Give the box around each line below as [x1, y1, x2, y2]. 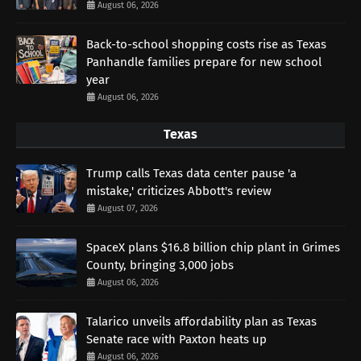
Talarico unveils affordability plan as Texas [86, 313, 317, 329]
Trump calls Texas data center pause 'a [86, 165, 297, 180]
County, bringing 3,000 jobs [86, 257, 234, 272]
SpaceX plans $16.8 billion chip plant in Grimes [86, 239, 340, 255]
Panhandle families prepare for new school [86, 54, 322, 69]
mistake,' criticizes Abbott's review [86, 183, 272, 198]
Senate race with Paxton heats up [86, 331, 267, 346]
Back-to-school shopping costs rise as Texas [86, 36, 326, 52]
